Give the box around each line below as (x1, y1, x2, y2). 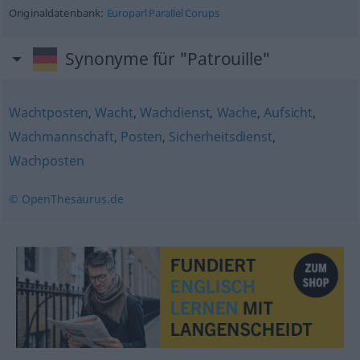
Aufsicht (264, 104, 313, 121)
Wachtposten (8, 104, 89, 121)
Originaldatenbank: (8, 6, 107, 20)
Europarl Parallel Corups (106, 6, 219, 20)
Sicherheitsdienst (169, 128, 272, 145)
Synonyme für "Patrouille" (65, 47, 272, 70)
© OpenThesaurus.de (8, 191, 124, 207)
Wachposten (8, 152, 84, 170)
